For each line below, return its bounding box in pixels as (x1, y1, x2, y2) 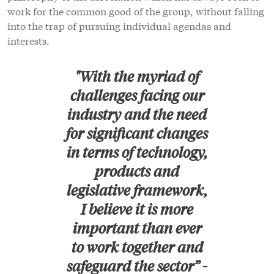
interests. (7, 33, 50, 48)
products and (95, 161, 179, 182)
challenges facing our (70, 86, 204, 106)
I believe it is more (81, 199, 193, 220)
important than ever (72, 218, 202, 239)
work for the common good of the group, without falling (7, 4, 264, 18)
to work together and (71, 237, 203, 257)
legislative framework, (67, 180, 207, 201)
